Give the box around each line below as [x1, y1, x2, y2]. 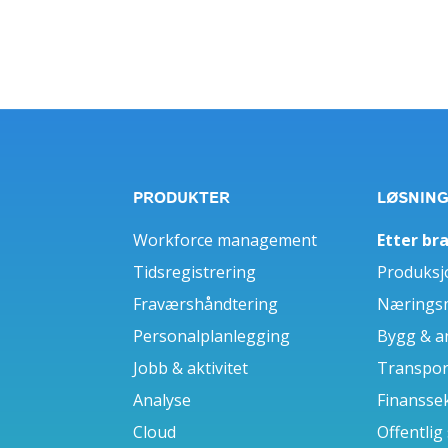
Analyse [133, 389, 192, 412]
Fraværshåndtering [133, 293, 279, 316]
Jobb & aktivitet [133, 357, 249, 380]
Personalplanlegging [133, 325, 291, 348]
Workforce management [133, 229, 318, 252]
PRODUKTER [133, 187, 231, 211]
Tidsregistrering [133, 261, 257, 284]
